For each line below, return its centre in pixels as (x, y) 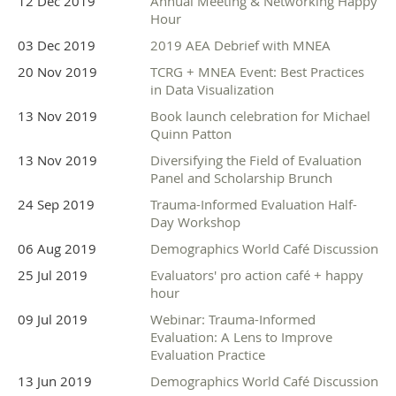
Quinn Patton (191, 134)
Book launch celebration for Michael (260, 116)
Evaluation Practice (208, 355)
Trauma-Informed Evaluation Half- (254, 205)
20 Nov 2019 (57, 72)
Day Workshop (195, 222)
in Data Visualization (212, 90)
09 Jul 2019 (53, 320)
